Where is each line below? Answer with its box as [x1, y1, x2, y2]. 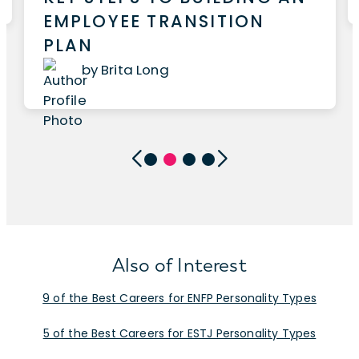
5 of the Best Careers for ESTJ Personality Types [42, 325, 317, 341]
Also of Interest [112, 253, 247, 276]
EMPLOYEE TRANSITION [42, 9, 265, 33]
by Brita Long [81, 60, 169, 80]
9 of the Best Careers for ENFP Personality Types [42, 289, 317, 306]
